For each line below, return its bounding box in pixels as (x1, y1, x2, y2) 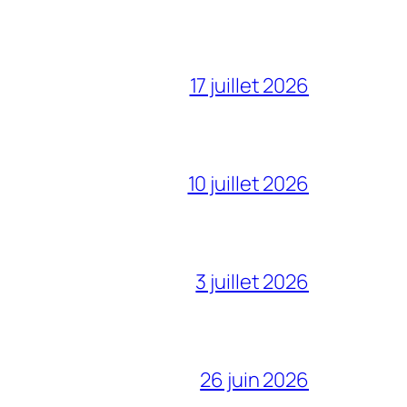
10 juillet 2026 (187, 169, 309, 197)
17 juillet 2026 (189, 71, 309, 99)
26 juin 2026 (200, 365, 309, 393)
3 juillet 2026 (195, 267, 309, 295)
